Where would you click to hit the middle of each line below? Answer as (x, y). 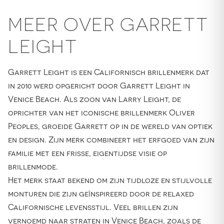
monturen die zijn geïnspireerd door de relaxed (101, 194)
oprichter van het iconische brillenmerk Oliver (101, 113)
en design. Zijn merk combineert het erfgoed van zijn (111, 140)
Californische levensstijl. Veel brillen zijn (93, 207)
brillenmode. (33, 167)
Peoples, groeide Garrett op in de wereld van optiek (110, 126)
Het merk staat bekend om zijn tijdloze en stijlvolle (110, 180)
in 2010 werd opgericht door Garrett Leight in (99, 86)
